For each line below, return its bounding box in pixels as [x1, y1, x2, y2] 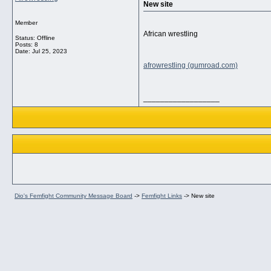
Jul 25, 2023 [32, 48, 67, 54]
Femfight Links [142, 192, 182, 199]
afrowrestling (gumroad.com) [143, 61, 238, 70]
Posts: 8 [15, 41, 38, 48]
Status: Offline [15, 34, 55, 41]
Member [15, 19, 38, 26]
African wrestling [143, 30, 198, 38]
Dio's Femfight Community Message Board [15, 192, 132, 199]
